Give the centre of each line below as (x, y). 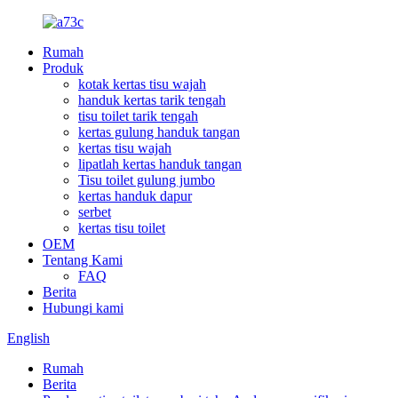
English (28, 338)
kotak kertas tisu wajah (142, 84)
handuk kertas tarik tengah (152, 100)
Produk (63, 68)
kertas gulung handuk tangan (159, 132)
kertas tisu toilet (122, 228)
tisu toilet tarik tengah (138, 116)
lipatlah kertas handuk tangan (160, 164)
